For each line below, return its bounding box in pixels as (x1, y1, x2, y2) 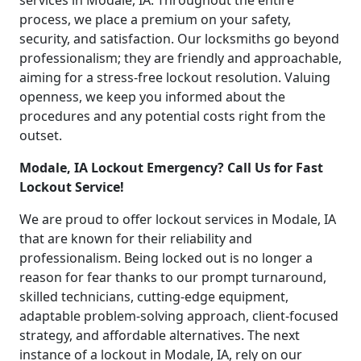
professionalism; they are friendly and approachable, (19, 49, 342, 68)
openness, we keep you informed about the (19, 88, 285, 106)
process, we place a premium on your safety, (19, 10, 291, 29)
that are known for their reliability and (19, 230, 252, 248)
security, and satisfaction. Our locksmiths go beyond (19, 30, 339, 48)
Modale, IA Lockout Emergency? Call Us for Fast (19, 159, 323, 177)
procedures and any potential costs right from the (19, 107, 326, 126)
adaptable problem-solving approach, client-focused (19, 307, 338, 326)
